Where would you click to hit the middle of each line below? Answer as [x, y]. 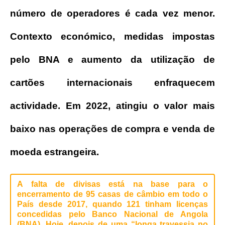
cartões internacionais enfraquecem [113, 82]
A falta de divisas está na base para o [113, 184]
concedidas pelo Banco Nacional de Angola [113, 214]
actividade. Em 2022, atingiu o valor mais [113, 105]
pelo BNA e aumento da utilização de [113, 59]
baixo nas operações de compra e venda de [113, 129]
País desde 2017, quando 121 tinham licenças [113, 204]
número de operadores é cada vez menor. [113, 13]
